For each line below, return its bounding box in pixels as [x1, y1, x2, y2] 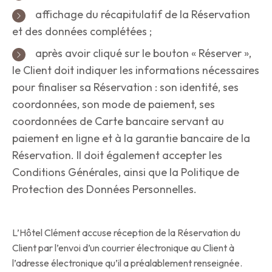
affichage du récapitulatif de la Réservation [33, 7, 250, 22]
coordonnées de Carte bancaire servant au [12, 114, 224, 129]
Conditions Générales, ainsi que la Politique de [12, 165, 239, 180]
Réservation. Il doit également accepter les [12, 148, 222, 163]
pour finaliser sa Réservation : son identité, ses [12, 80, 239, 95]
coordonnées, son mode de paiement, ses [12, 97, 215, 112]
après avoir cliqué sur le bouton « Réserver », [33, 46, 251, 61]
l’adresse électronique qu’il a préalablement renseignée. [12, 257, 242, 270]
